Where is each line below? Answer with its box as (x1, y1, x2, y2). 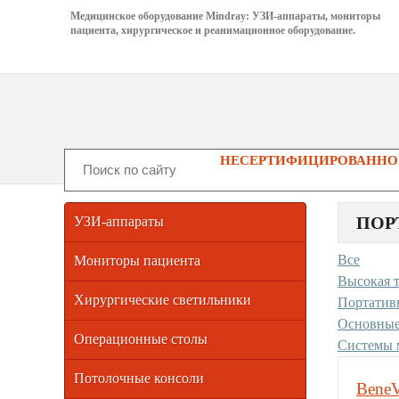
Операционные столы (74, 330, 208, 346)
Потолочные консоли (74, 370, 204, 386)
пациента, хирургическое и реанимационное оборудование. (70, 24, 356, 37)
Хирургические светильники (74, 291, 251, 307)
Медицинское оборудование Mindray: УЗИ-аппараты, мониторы (70, 10, 381, 22)
